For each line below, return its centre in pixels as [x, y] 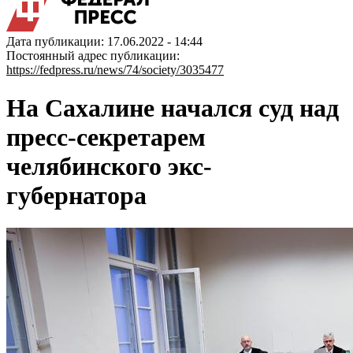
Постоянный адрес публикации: [93, 56]
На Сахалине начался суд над [173, 108]
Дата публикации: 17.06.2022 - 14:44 [104, 41]
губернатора [76, 196]
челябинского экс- [109, 167]
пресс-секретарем [106, 137]
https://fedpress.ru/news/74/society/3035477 [115, 70]
